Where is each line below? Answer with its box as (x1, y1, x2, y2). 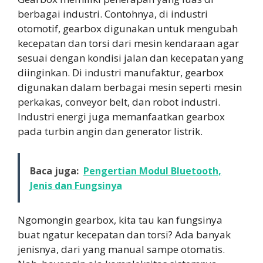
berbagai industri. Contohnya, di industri (18, 6, 208, 21)
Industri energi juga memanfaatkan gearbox (18, 109, 225, 123)
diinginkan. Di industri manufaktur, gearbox (18, 65, 224, 79)
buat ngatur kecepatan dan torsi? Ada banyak (18, 228, 231, 242)
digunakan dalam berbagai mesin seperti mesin (18, 80, 242, 94)
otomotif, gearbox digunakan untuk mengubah (18, 21, 238, 35)
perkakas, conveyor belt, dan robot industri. (18, 95, 220, 109)
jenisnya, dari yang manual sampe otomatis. (18, 242, 225, 257)
